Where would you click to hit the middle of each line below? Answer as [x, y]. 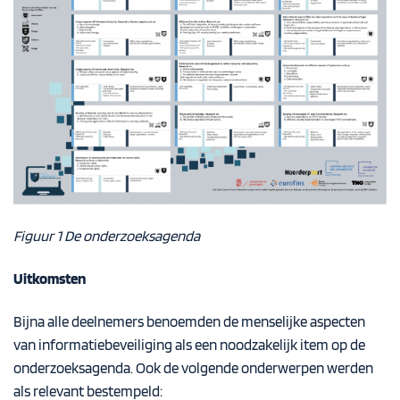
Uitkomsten [50, 278]
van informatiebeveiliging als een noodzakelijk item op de [189, 344]
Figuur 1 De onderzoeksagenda [107, 236]
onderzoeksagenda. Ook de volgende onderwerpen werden [193, 367]
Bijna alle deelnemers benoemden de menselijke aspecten [189, 321]
